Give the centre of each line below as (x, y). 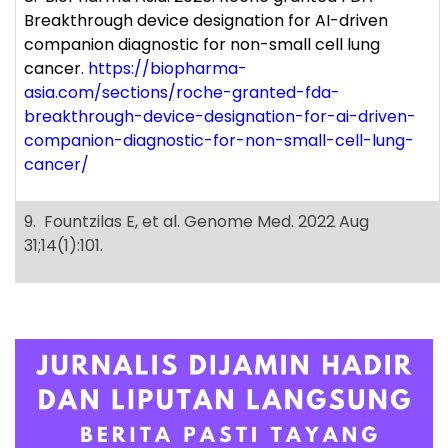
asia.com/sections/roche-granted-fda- (182, 93)
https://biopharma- (167, 69)
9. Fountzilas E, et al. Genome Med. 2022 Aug (196, 222)
